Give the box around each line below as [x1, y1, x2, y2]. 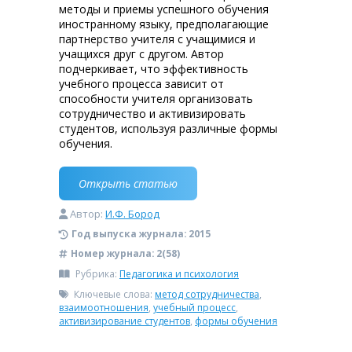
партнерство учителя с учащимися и [59, 31, 255, 46]
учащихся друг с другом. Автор [59, 46, 224, 61]
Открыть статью [79, 176, 178, 191]
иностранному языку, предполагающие [59, 16, 269, 31]
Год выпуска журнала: [71, 227, 187, 240]
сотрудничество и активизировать [59, 106, 246, 121]
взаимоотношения [59, 301, 148, 314]
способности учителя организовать [59, 91, 253, 106]
